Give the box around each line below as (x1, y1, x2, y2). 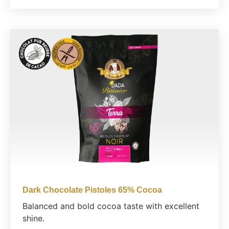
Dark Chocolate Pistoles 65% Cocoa (22, 185, 162, 194)
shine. (22, 213, 44, 223)
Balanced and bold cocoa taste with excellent (22, 200, 199, 211)
